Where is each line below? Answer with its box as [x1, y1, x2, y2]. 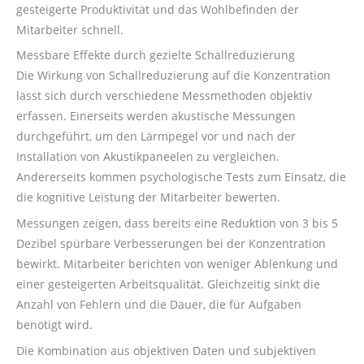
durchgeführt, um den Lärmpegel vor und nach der [16, 128, 296, 145]
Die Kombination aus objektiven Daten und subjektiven [16, 343, 316, 359]
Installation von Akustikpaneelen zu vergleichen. [16, 149, 279, 165]
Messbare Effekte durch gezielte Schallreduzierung [16, 47, 295, 63]
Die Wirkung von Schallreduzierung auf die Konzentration [16, 67, 331, 84]
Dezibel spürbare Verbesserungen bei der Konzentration [16, 236, 326, 252]
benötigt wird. [16, 317, 93, 333]
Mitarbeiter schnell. [16, 21, 123, 37]
